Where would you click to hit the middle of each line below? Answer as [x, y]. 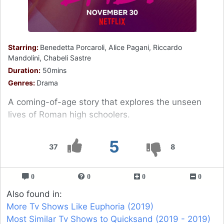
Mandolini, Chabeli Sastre [49, 57]
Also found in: [34, 194]
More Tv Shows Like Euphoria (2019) [80, 206]
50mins [53, 70]
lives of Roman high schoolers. [69, 114]
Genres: [22, 82]
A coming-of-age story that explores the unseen [105, 102]
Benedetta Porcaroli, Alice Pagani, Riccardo [111, 47]
